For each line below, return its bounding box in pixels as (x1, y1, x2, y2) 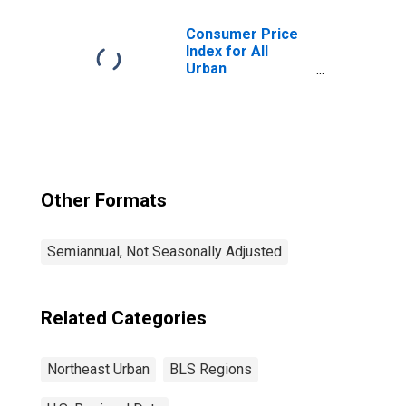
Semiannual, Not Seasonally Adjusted (47, 243, 282, 260)
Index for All (186, 43, 268, 60)
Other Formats (41, 189, 167, 211)
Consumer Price (186, 25, 298, 43)
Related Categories (41, 307, 207, 329)
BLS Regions (169, 361, 252, 378)
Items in (186, 94, 240, 111)
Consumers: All (186, 77, 290, 94)
